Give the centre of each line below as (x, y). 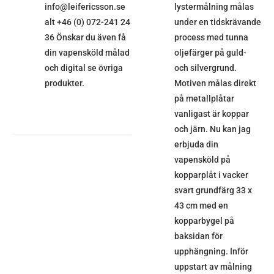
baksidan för (198, 236)
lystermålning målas (214, 7)
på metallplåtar (204, 99)
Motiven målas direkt (215, 83)
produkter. (64, 83)
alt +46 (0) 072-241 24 (87, 22)
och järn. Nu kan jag (212, 129)
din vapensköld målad (87, 53)
